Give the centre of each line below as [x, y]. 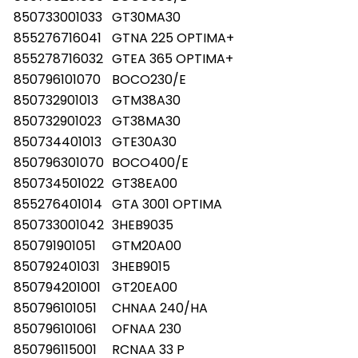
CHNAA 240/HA [160, 308]
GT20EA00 [145, 287]
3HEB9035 [143, 225]
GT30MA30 [146, 17]
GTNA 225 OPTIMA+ [173, 38]
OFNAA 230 [147, 328]
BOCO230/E [149, 79]
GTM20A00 [147, 245]
